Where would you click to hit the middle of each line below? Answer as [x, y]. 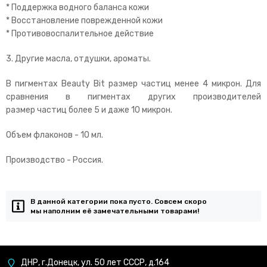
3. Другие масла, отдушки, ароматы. [78, 59]
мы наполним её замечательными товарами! [115, 211]
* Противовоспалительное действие [80, 34]
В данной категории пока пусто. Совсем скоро [119, 201]
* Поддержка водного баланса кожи [77, 7]
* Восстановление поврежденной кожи [84, 21]
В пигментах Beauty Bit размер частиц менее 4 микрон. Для [133, 84]
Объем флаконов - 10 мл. [55, 135]
